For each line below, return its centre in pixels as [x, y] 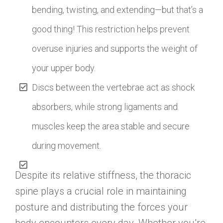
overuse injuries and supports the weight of [115, 48]
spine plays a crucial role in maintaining [101, 191]
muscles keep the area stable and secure [111, 126]
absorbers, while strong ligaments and [105, 107]
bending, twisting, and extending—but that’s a [118, 9]
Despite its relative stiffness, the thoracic [103, 175]
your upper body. [64, 68]
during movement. [67, 145]
